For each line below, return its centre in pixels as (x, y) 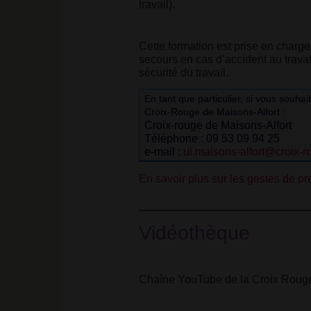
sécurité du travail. (183, 73)
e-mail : (163, 151)
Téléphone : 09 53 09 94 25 (212, 138)
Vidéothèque (194, 233)
